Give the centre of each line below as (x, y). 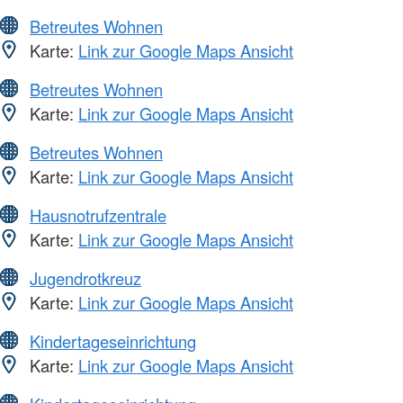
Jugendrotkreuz (85, 278)
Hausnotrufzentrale (98, 215)
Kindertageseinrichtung (113, 340)
